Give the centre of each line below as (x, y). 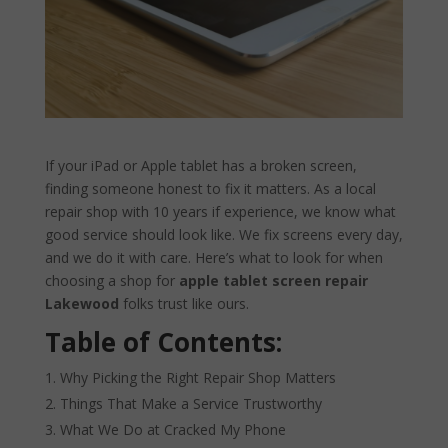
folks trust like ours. (183, 303)
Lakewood (81, 303)
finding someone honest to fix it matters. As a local (210, 188)
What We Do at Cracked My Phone (172, 429)
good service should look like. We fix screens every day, (223, 234)
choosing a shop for (111, 280)
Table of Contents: (163, 341)
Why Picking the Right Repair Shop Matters (197, 377)
